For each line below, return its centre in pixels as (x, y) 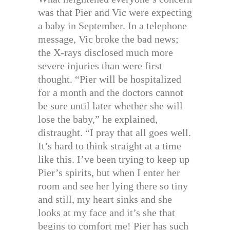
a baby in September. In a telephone (112, 26)
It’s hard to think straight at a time (110, 146)
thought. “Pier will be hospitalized (110, 79)
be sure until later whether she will (110, 106)
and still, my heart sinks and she (105, 199)
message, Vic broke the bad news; (108, 39)
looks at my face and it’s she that (107, 213)
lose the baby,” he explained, (98, 119)
